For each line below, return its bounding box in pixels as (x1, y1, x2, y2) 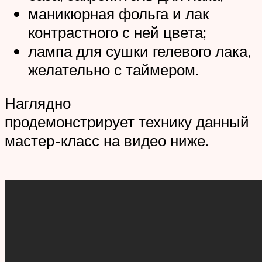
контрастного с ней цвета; (28, 22, 206, 42)
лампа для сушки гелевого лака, (28, 41, 251, 60)
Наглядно (5, 94, 71, 113)
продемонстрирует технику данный (5, 112, 249, 132)
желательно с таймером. (28, 60, 199, 79)
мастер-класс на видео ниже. (5, 131, 209, 150)
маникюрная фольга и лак (28, 4, 209, 23)
